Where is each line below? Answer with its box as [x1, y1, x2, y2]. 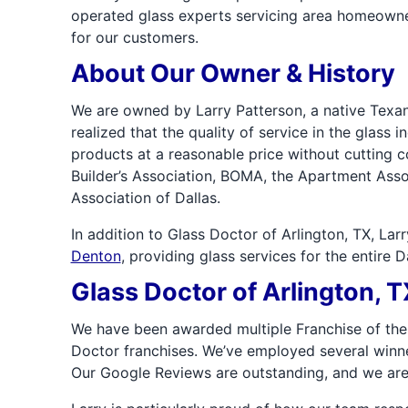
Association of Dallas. [70, 189, 220, 207]
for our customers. [70, 28, 199, 46]
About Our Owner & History [70, 58, 395, 88]
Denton [70, 247, 121, 265]
